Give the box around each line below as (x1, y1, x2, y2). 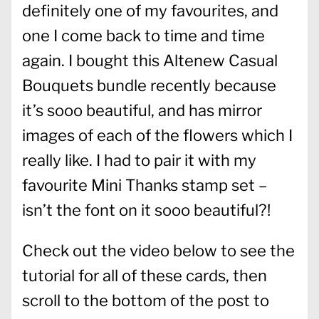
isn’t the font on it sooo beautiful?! (22, 200, 271, 219)
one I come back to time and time (22, 26, 265, 45)
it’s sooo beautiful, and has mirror (22, 100, 262, 120)
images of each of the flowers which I (22, 125, 293, 145)
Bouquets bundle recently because (22, 75, 276, 95)
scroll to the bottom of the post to (22, 291, 269, 310)
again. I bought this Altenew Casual (22, 51, 278, 70)
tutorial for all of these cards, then (22, 266, 267, 285)
